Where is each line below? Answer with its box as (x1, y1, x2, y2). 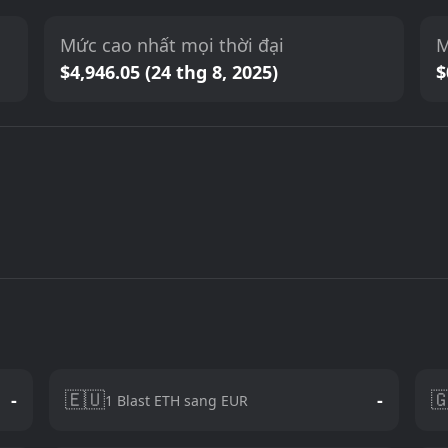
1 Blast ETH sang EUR (105, 390, 249, 410)
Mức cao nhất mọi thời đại (60, 33, 285, 57)
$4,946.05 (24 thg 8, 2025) (60, 60, 279, 84)
